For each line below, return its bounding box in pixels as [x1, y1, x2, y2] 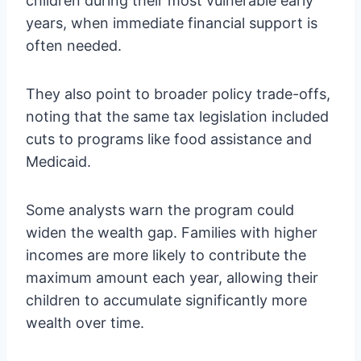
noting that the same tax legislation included [26, 107, 329, 125]
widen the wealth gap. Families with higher [26, 223, 317, 241]
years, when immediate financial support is [26, 14, 317, 31]
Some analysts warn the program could [26, 201, 294, 218]
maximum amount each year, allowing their [26, 268, 318, 286]
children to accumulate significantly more [26, 291, 307, 309]
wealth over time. [26, 313, 144, 331]
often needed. [26, 36, 122, 54]
